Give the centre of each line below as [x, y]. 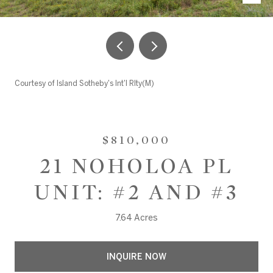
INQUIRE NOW [136, 256]
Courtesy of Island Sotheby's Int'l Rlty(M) [84, 83]
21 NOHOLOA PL [136, 166]
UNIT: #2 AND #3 [136, 193]
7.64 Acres [136, 218]
